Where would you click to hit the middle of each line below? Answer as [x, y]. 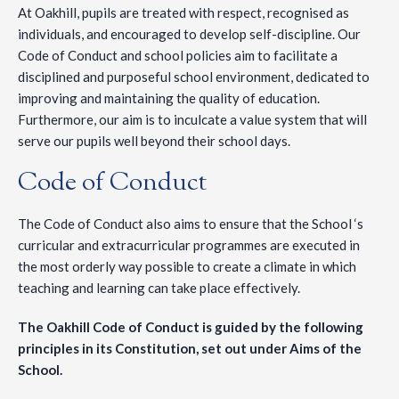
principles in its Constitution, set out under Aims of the [190, 349]
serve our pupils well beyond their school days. [154, 141]
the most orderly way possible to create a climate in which [187, 267]
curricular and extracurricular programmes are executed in [189, 245]
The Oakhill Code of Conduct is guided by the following [191, 327]
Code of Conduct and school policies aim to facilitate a [178, 56]
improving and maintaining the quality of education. [169, 98]
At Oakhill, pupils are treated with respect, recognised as [183, 13]
